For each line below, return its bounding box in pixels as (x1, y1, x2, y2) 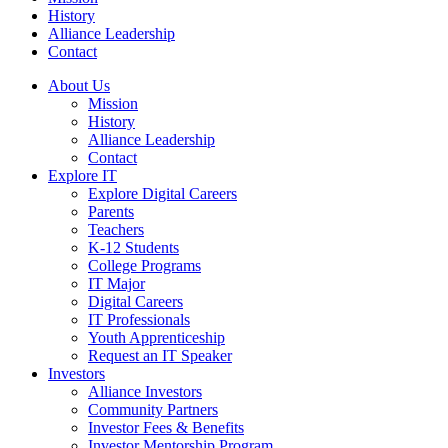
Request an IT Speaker (88, 347, 232, 364)
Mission (88, 95, 138, 112)
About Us (48, 77, 110, 94)
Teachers (88, 221, 144, 238)
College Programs (88, 257, 201, 274)
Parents (88, 203, 134, 220)
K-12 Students (88, 239, 179, 256)
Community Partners (88, 401, 218, 418)
